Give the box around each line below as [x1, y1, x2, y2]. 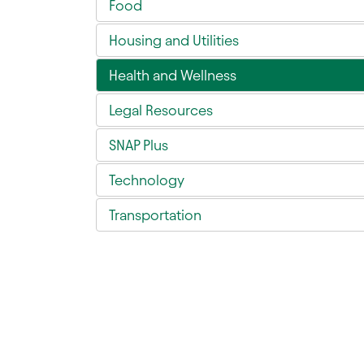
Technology [109, 172, 184, 188]
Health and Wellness [109, 67, 236, 84]
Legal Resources [109, 102, 213, 119]
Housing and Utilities [109, 32, 239, 49]
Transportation [109, 207, 201, 223]
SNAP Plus [109, 137, 168, 154]
